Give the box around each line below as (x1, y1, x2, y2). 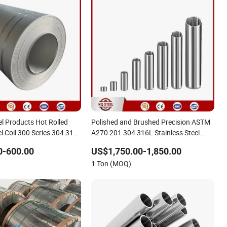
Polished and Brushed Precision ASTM (91, 117, 211, 127)
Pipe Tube (91, 138, 122, 148)
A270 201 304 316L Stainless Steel (91, 128, 200, 138)
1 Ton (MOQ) (91, 159, 132, 169)
